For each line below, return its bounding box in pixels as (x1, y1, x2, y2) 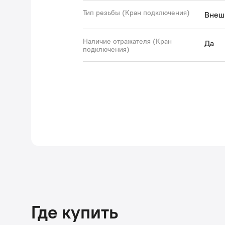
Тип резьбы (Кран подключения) (83, 8, 190, 17)
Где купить (31, 200, 118, 223)
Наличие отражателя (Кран (83, 37, 172, 46)
